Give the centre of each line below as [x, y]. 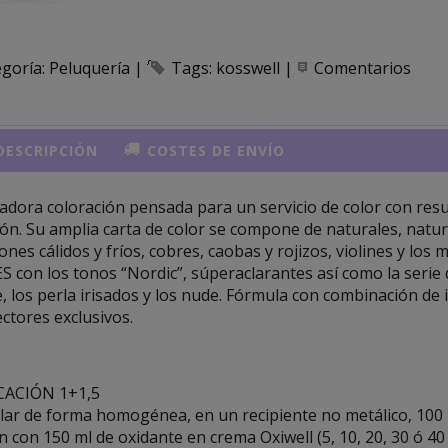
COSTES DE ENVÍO [214, 151]
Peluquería [91, 68]
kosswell [247, 68]
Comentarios [362, 68]
